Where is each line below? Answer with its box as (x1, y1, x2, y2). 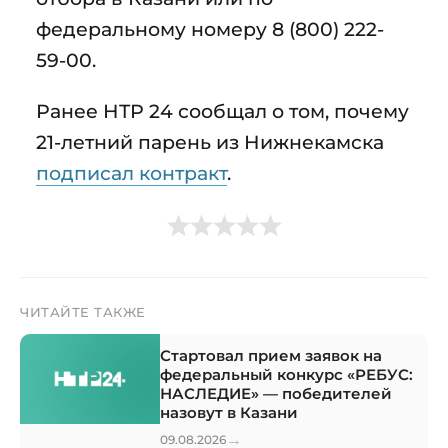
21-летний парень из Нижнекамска (36, 129, 384, 154)
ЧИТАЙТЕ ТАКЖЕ (20, 303, 146, 320)
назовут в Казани (160, 402, 298, 422)
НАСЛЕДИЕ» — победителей (160, 383, 392, 403)
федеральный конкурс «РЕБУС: (160, 364, 413, 384)
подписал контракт (36, 160, 227, 185)
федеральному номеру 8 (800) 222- (36, 16, 384, 41)
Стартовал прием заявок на (160, 345, 382, 365)
